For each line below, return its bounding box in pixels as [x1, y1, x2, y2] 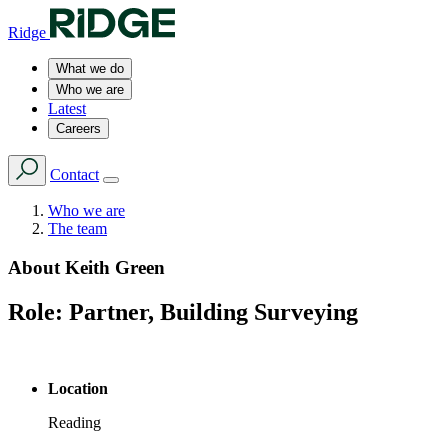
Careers [56, 121, 101, 136]
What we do [56, 61, 124, 76]
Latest [48, 100, 86, 117]
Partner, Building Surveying [69, 298, 358, 325]
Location [48, 379, 108, 397]
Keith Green [65, 256, 165, 278]
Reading [48, 413, 101, 431]
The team [48, 220, 107, 237]
